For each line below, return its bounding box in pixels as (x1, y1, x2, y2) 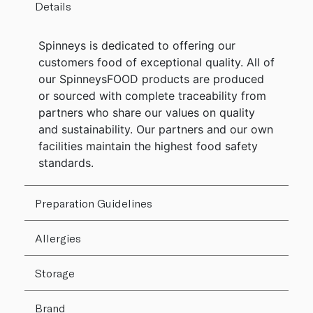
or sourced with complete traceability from (38, 88, 266, 103)
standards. (38, 155, 94, 170)
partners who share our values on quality (38, 105, 255, 119)
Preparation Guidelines (35, 196, 152, 210)
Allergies (35, 231, 81, 245)
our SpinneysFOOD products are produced (38, 71, 264, 86)
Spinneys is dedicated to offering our (38, 38, 235, 52)
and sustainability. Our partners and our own (38, 122, 273, 136)
